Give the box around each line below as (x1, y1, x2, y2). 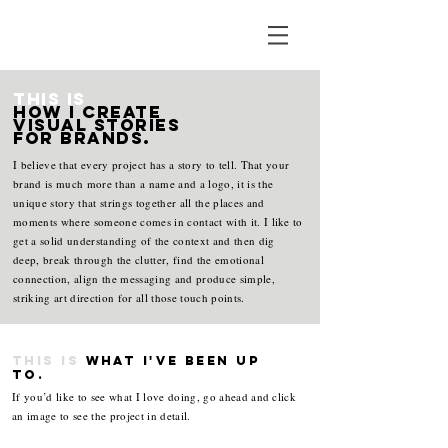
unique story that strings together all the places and (13, 195, 265, 210)
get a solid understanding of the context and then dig (13, 233, 275, 248)
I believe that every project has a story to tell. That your (13, 157, 290, 172)
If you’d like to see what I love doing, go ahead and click (12, 389, 297, 404)
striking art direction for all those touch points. (13, 290, 245, 305)
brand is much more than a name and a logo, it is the (13, 176, 274, 191)
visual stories (13, 114, 180, 136)
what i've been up (85, 353, 261, 368)
